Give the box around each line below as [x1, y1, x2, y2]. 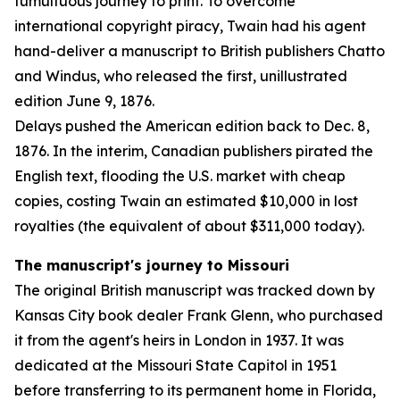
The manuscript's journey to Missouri [14, 256, 294, 274]
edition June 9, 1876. [14, 92, 154, 110]
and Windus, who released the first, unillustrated [14, 67, 347, 85]
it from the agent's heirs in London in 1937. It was [14, 331, 344, 349]
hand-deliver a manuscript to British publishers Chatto [14, 42, 385, 60]
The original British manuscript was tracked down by [14, 281, 375, 299]
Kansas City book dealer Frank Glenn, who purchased [14, 306, 383, 324]
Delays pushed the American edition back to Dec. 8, [14, 117, 370, 135]
